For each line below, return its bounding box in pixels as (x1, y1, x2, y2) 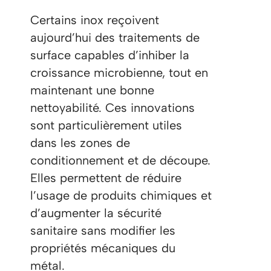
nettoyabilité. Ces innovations (30, 100, 195, 116)
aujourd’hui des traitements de (30, 30, 200, 45)
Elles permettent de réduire (30, 171, 181, 186)
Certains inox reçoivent (30, 13, 159, 28)
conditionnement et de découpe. (30, 153, 211, 168)
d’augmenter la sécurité (30, 206, 162, 221)
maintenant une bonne (30, 83, 154, 98)
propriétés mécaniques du (30, 241, 175, 256)
